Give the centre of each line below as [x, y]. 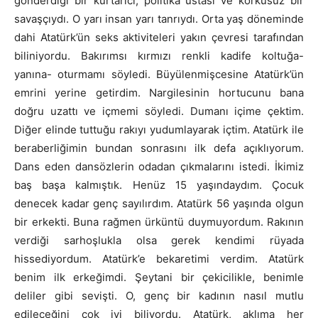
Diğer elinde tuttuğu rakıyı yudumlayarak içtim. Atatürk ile [159, 129]
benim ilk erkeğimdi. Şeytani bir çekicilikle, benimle [159, 277]
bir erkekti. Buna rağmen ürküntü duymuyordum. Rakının [159, 221]
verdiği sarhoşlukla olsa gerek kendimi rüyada [159, 240]
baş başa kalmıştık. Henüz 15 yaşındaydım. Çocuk [159, 185]
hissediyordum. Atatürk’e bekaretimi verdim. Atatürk [159, 258]
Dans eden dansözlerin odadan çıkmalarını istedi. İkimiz [159, 166]
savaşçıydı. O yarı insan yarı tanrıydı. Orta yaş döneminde [159, 18]
